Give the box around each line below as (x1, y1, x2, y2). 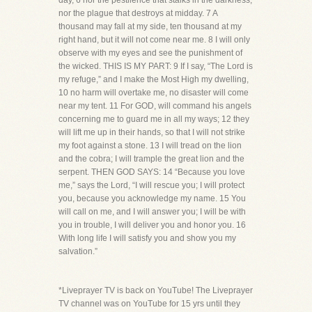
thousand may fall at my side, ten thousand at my (58, 22, 242, 31)
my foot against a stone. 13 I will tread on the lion (58, 141, 242, 150)
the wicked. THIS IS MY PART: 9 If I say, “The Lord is (58, 61, 253, 71)
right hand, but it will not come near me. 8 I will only (58, 35, 250, 45)
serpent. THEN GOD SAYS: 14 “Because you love (58, 167, 245, 177)
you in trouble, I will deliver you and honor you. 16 (58, 220, 246, 230)
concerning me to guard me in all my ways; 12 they (58, 114, 249, 124)
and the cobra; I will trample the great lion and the (58, 154, 244, 164)
